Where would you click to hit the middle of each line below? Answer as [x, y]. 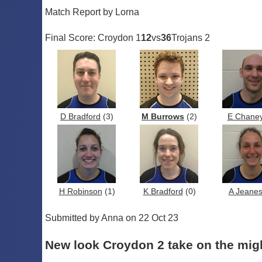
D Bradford [80, 116]
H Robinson [80, 191]
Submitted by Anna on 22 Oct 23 [112, 218]
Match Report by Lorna [92, 12]
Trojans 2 [191, 37]
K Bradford [163, 191]
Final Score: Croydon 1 [93, 37]
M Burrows [163, 116]
